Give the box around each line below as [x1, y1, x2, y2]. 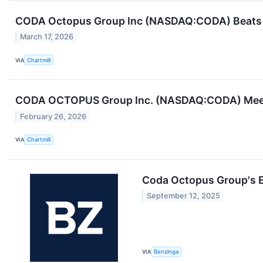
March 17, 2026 [20, 32, 74, 42]
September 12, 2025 [147, 191, 221, 200]
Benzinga [154, 248, 179, 255]
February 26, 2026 [20, 112, 87, 121]
